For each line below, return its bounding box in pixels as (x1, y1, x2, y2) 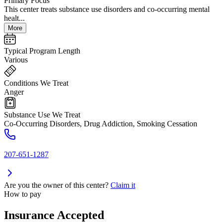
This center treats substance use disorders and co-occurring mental (4, 5, 210, 14)
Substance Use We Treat (4, 111, 80, 119)
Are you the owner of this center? (4, 181, 109, 190)
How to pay (4, 190, 41, 199)
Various (4, 55, 28, 64)
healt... (4, 14, 25, 23)
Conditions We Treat (4, 79, 68, 88)
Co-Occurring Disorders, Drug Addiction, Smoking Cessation (4, 119, 197, 128)
